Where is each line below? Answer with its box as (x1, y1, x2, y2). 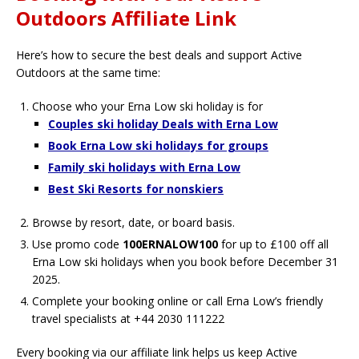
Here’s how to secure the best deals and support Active (16, 47, 302, 63)
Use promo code (32, 236, 123, 252)
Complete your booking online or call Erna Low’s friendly (32, 293, 323, 309)
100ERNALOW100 (123, 236, 218, 252)
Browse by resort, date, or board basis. (32, 215, 235, 231)
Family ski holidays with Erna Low (48, 159, 240, 175)
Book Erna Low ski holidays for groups (48, 138, 268, 154)
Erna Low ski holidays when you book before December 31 (32, 254, 338, 270)
